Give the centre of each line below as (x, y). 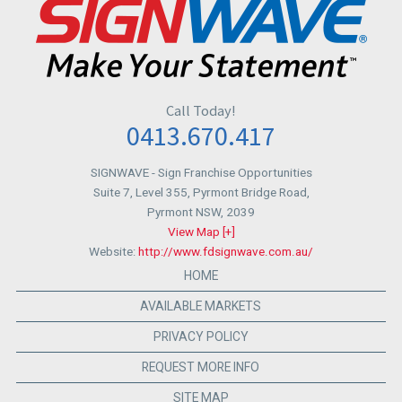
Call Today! (201, 111)
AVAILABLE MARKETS (201, 306)
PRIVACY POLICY (201, 337)
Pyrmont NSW (184, 212)
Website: (114, 252)
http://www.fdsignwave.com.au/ (226, 252)
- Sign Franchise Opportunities (232, 173)
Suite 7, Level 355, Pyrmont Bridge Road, (201, 192)
